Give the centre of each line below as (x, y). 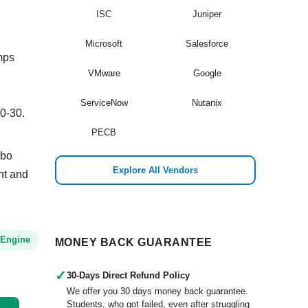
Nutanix (207, 103)
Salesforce (207, 44)
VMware (104, 73)
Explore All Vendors (155, 170)
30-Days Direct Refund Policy (128, 275)
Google (207, 73)
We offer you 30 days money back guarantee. (157, 291)
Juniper (207, 14)
